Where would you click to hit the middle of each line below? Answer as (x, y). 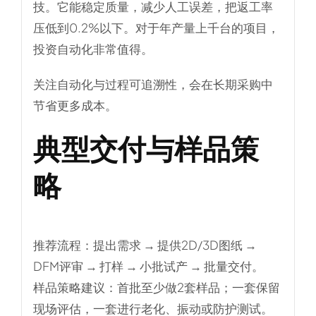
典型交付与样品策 (146, 147)
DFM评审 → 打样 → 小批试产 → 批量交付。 (148, 266)
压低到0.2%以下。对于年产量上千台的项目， (156, 27)
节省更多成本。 (75, 105)
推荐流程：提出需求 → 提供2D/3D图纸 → (145, 245)
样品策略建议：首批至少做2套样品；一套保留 (156, 287)
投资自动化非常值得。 (93, 48)
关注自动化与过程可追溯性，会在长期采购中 (153, 84)
